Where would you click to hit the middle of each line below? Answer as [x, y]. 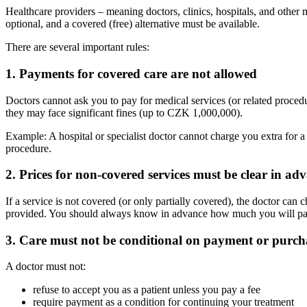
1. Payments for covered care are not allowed [131, 73]
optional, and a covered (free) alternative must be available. [133, 24]
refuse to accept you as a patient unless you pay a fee [147, 290]
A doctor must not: [46, 267]
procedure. [28, 148]
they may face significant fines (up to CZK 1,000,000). [124, 112]
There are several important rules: [77, 47]
